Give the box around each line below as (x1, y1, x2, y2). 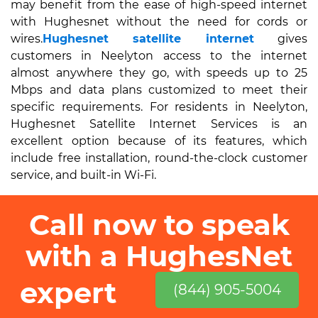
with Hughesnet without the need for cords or (11, 15, 307, 28)
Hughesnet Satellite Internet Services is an (11, 117, 307, 131)
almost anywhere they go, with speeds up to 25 (11, 66, 307, 79)
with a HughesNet (26, 238, 292, 273)
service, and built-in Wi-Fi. (11, 168, 156, 182)
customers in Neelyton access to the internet (11, 49, 307, 62)
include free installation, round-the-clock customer (11, 151, 307, 165)
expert (19, 275, 124, 311)
